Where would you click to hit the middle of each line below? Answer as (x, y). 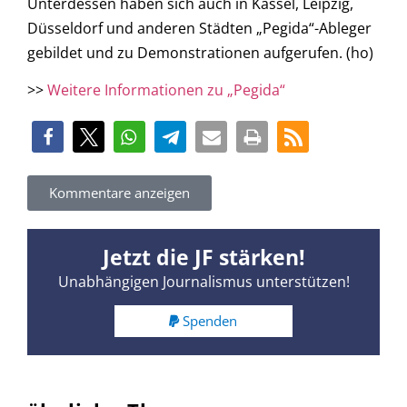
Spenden (210, 321)
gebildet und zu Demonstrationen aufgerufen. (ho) (200, 52)
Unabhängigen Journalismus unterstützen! (203, 281)
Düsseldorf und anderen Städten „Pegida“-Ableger (199, 28)
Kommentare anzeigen (119, 192)
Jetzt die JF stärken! (203, 257)
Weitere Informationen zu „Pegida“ (166, 90)
